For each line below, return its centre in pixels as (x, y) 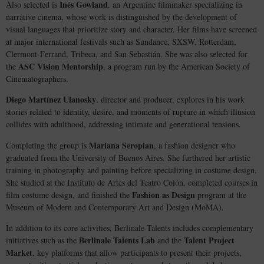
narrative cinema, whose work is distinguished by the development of (121, 16)
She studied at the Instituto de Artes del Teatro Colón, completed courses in (132, 182)
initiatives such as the (42, 240)
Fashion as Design (164, 194)
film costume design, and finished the (69, 194)
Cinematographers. (37, 78)
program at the (221, 194)
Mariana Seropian (121, 145)
